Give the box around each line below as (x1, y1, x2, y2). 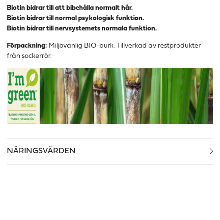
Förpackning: (7, 42, 49, 50)
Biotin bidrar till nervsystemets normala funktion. (7, 25, 157, 33)
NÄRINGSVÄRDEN (7, 147, 76, 156)
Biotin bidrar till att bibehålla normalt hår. (7, 4, 133, 12)
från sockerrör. (7, 53, 52, 60)
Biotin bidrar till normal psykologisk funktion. (7, 15, 144, 23)
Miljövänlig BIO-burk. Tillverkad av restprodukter (49, 42, 201, 50)
